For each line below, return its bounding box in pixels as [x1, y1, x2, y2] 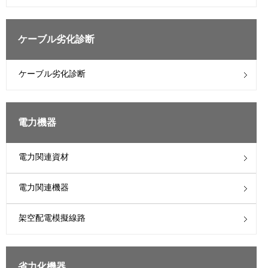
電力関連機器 [19, 182, 69, 193]
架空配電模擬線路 [19, 213, 86, 223]
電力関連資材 [19, 152, 69, 162]
